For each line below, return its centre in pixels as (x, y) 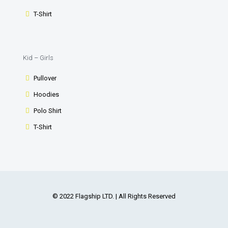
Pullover (45, 78)
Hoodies (47, 94)
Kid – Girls (38, 58)
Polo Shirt (48, 111)
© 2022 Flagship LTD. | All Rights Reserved (114, 196)
